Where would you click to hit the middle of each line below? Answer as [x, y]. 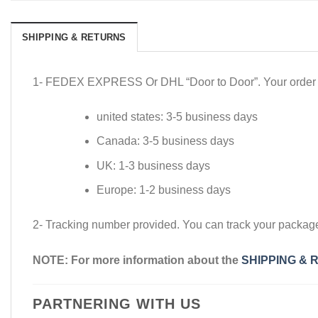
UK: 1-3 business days [153, 165]
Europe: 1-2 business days [163, 190]
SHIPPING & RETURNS [74, 37]
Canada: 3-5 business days [165, 141]
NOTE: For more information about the [137, 261]
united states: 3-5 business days [177, 116]
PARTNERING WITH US [117, 304]
